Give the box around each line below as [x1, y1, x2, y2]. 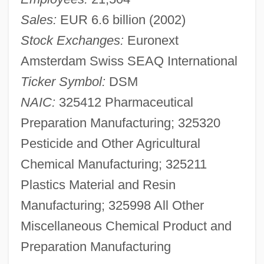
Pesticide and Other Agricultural [20, 136, 200, 151]
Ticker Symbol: [20, 74, 105, 89]
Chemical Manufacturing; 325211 [20, 156, 207, 171]
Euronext [123, 32, 179, 48]
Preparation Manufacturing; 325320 [20, 115, 220, 130]
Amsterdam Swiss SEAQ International [20, 53, 237, 68]
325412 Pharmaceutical [55, 94, 193, 110]
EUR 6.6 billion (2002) [56, 12, 186, 27]
